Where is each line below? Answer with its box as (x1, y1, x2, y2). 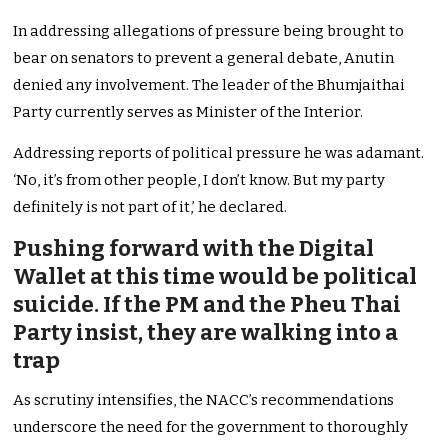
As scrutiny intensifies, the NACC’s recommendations (13, 391, 395, 410)
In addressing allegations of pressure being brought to (13, 22, 405, 41)
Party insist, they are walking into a (13, 319, 399, 347)
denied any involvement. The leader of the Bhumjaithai (13, 76, 406, 95)
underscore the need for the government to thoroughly (13, 418, 409, 437)
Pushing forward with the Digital (13, 235, 375, 263)
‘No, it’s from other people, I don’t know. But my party (13, 171, 386, 190)
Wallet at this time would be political (13, 263, 418, 291)
